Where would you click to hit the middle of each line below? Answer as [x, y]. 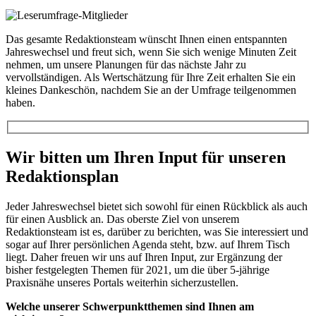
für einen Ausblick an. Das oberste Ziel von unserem [122, 219]
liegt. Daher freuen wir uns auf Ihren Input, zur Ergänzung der [144, 257]
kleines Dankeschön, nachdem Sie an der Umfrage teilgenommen [151, 90]
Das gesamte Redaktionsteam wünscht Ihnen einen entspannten [146, 39]
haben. [20, 102]
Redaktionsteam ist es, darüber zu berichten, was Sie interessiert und [157, 232]
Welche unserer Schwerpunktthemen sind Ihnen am [130, 307]
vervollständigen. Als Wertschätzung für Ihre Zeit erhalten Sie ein [151, 77]
